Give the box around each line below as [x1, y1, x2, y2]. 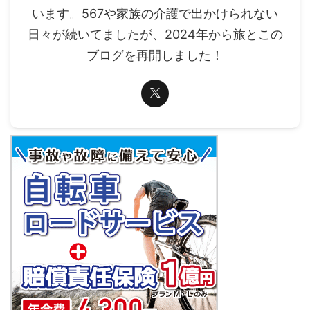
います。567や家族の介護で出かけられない [32, 6, 278, 21]
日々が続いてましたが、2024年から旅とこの [27, 26, 283, 42]
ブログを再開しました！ [86, 47, 224, 62]
